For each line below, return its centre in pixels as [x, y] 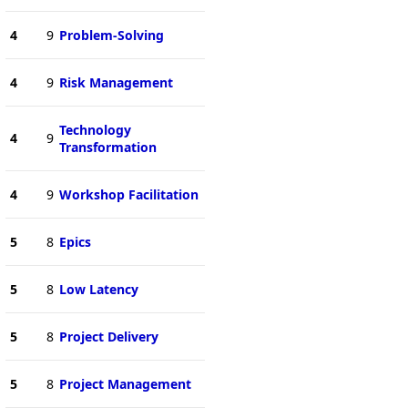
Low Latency [98, 289]
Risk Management [116, 82]
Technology [95, 129]
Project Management [125, 383]
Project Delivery [108, 336]
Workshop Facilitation [128, 194]
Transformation [107, 147]
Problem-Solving [111, 35]
